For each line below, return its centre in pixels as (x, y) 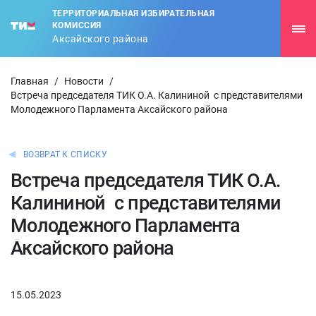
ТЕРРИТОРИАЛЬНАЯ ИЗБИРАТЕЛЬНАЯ (134, 13)
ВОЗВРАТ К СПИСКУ (65, 154)
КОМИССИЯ (77, 25)
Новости (84, 81)
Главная (30, 81)
